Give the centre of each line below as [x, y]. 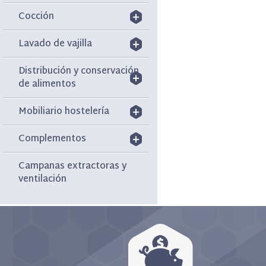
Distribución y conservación [79, 72]
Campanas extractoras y [73, 167]
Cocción [37, 17]
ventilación [43, 180]
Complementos [53, 139]
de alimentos [47, 85]
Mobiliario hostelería [64, 112]
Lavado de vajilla [56, 44]
